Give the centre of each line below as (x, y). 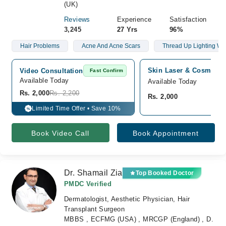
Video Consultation (51, 71)
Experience (134, 19)
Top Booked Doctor (165, 173)
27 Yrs (127, 30)
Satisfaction (188, 19)
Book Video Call (60, 133)
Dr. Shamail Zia (93, 173)
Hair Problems (40, 46)
